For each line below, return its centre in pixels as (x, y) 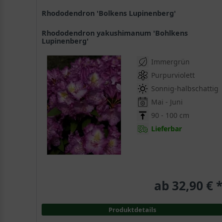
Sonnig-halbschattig (185, 89)
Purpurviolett (173, 75)
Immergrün (171, 62)
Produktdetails (132, 210)
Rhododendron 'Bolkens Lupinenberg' (111, 13)
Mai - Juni (167, 102)
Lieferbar (167, 129)
